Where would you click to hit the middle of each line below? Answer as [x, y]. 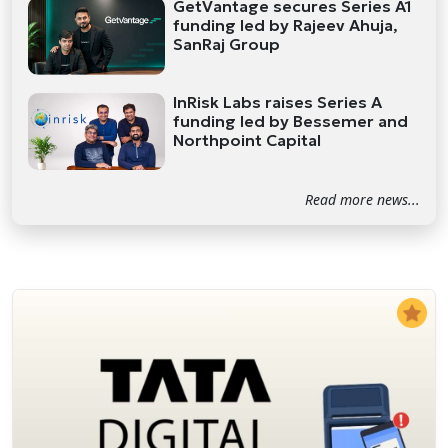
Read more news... [362, 200]
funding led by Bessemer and [291, 120]
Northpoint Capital [247, 139]
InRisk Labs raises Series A [278, 101]
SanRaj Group [227, 43]
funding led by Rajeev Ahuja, [286, 24]
